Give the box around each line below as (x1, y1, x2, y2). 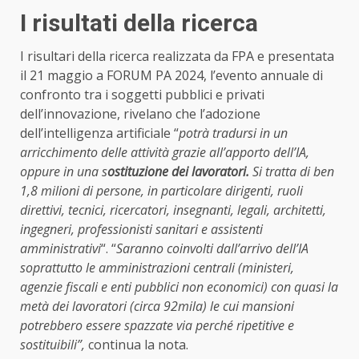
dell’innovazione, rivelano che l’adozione (20, 104, 260, 123)
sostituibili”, (20, 335, 88, 353)
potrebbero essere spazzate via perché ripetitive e (20, 316, 294, 334)
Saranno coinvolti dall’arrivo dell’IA (116, 239, 309, 257)
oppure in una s (20, 162, 107, 180)
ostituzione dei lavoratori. (107, 162, 249, 180)
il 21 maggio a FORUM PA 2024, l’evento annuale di (20, 66, 323, 84)
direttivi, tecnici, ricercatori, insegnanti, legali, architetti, (20, 200, 326, 219)
